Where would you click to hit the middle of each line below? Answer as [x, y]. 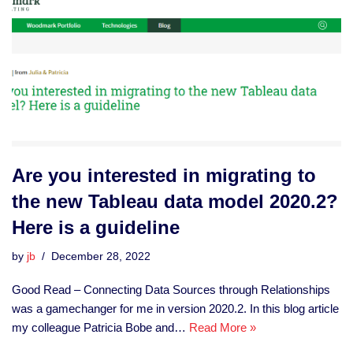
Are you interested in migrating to [164, 175]
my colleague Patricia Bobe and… [100, 327]
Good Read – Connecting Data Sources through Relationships [171, 289]
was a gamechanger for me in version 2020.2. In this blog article [175, 308]
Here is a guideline [96, 227]
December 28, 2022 [101, 256]
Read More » [223, 327]
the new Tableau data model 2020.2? [175, 201]
